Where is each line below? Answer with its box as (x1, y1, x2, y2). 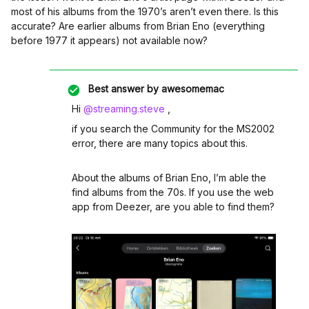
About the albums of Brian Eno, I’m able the (72, 172, 266, 183)
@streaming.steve (83, 103, 165, 114)
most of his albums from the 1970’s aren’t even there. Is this (11, 6, 279, 17)
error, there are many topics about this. (72, 137, 250, 149)
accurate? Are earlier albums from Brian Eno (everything (11, 20, 265, 32)
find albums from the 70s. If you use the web (72, 186, 274, 198)
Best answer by (88, 83, 159, 94)
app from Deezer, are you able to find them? (72, 201, 275, 212)
